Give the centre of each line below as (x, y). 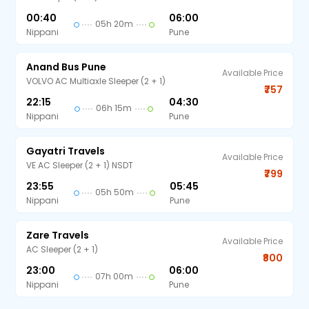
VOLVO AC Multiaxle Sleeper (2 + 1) (96, 81)
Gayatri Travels (66, 151)
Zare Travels (58, 235)
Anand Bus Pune (67, 67)
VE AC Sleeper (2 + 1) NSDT (80, 165)
